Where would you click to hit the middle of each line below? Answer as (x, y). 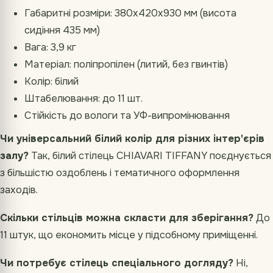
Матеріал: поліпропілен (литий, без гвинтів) (126, 65)
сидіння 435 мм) (62, 30)
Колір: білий (51, 82)
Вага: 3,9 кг (50, 48)
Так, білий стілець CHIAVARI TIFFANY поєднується (150, 156)
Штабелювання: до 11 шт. (83, 99)
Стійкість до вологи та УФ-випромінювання (127, 116)
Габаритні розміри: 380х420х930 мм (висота (130, 13)
